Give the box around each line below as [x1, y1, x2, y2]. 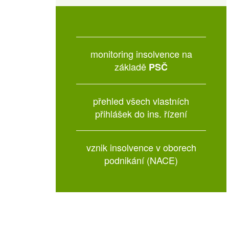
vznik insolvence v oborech [86, 141, 196, 154]
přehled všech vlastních [93, 94, 190, 107]
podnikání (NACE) [104, 153, 178, 167]
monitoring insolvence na [90, 47, 192, 60]
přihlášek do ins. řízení [95, 107, 188, 120]
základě [114, 60, 147, 73]
